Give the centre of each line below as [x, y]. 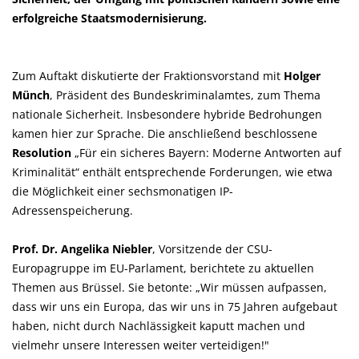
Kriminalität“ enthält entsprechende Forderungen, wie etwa [172, 172]
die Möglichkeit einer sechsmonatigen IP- [123, 191]
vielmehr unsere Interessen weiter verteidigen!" [141, 345]
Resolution [43, 153]
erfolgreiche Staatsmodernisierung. [111, 18]
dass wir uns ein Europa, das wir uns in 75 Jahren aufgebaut [175, 307]
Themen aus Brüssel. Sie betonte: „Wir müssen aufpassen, [169, 287]
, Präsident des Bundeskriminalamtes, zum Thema [185, 95]
